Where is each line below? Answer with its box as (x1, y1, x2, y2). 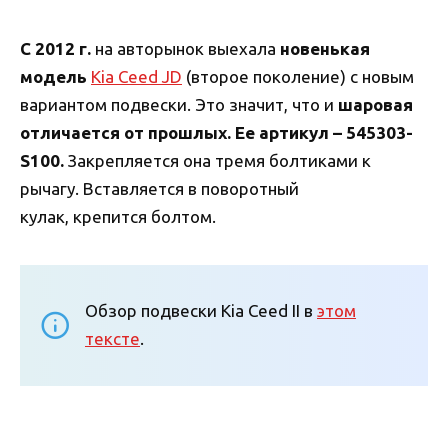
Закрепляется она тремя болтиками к (64, 150, 371, 170)
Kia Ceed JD (91, 66, 182, 86)
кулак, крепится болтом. (20, 206, 216, 226)
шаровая (338, 94, 413, 114)
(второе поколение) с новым (182, 66, 414, 86)
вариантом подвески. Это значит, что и (20, 94, 338, 114)
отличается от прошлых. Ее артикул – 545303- (20, 122, 413, 142)
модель (20, 66, 91, 86)
